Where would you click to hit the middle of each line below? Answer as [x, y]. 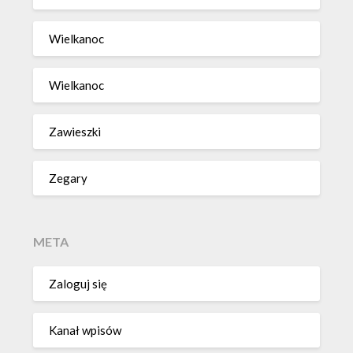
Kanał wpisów [85, 330]
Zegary [69, 178]
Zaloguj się [78, 283]
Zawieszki [75, 131]
